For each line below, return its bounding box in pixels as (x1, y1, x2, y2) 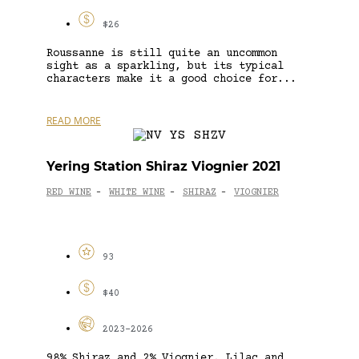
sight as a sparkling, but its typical (46, 59, 284, 73)
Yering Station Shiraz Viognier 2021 (46, 158, 280, 174)
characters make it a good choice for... (46, 72, 296, 86)
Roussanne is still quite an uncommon (46, 46, 277, 60)
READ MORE (46, 113, 101, 127)
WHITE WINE (109, 188, 165, 199)
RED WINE (46, 188, 91, 199)
